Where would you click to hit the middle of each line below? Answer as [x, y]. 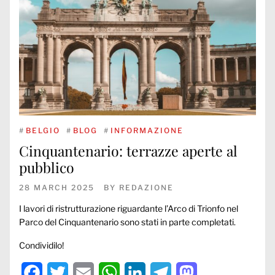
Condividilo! [41, 245]
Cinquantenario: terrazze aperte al [128, 151]
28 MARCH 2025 [57, 188]
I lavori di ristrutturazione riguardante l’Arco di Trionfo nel [129, 208]
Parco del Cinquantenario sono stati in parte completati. [127, 222]
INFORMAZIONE [147, 130]
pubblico [47, 167]
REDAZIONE [146, 188]
